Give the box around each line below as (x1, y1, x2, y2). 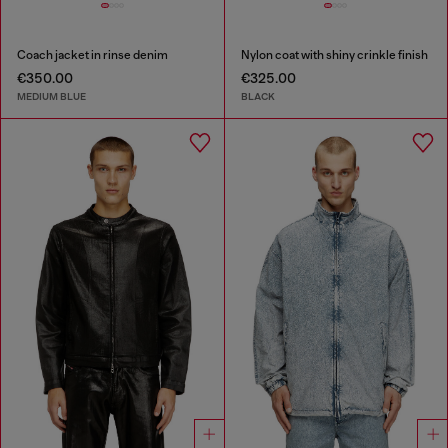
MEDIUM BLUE (17, 89, 86, 103)
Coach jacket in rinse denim (17, 48, 168, 63)
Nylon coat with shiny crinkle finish (240, 48, 428, 63)
